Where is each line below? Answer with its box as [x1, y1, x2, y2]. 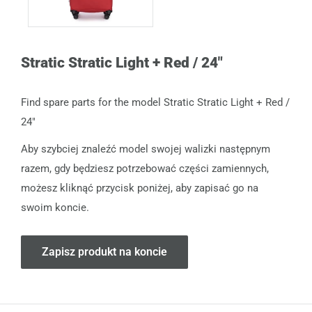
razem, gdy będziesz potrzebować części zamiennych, [21, 162, 269, 175]
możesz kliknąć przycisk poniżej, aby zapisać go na [21, 181, 258, 194]
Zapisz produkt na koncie [42, 245, 167, 259]
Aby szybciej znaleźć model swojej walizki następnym [21, 142, 270, 155]
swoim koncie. [21, 201, 89, 214]
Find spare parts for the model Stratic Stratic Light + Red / [21, 96, 290, 109]
